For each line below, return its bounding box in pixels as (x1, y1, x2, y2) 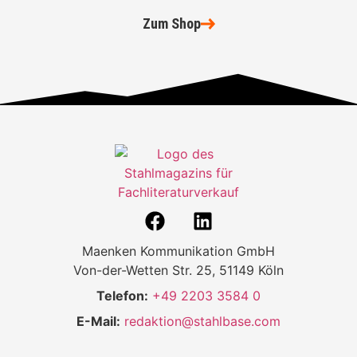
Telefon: (96, 287, 148, 304)
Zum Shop (142, 14, 201, 32)
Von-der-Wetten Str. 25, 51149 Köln (73, 261, 284, 278)
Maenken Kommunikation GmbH (82, 242, 275, 259)
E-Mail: (76, 312, 120, 329)
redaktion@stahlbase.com (124, 312, 280, 329)
